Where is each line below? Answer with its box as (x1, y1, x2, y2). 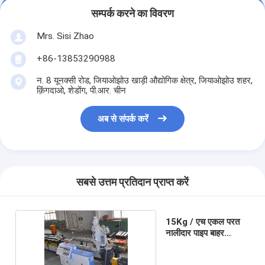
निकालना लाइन (165, 238, 214, 250)
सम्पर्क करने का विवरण (91, 8, 174, 20)
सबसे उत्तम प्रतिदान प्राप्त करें (76, 176, 189, 189)
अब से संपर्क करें (98, 114, 149, 125)
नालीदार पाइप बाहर (165, 227, 224, 238)
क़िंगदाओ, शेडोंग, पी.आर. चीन (36, 85, 126, 96)
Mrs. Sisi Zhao (36, 30, 94, 41)
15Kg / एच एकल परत (165, 216, 240, 227)
